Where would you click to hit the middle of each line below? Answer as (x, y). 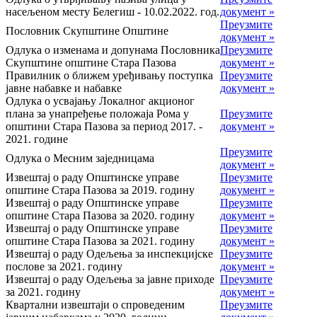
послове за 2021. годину (64, 267)
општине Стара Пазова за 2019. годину (100, 190)
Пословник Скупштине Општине (87, 31)
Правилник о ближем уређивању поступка (109, 76)
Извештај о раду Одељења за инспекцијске (109, 254)
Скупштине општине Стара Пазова (91, 63)
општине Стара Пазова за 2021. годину (100, 241)
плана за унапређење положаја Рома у (97, 114)
